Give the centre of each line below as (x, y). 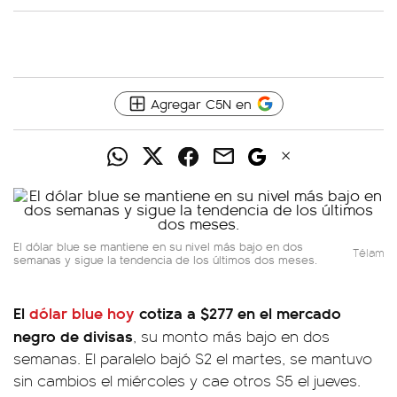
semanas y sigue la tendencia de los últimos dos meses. (165, 259)
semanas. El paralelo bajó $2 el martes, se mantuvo (193, 358)
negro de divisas (73, 335)
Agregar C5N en (201, 103)
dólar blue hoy (82, 312)
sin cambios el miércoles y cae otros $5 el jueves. (187, 380)
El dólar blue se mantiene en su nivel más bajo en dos (158, 246)
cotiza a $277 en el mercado (238, 312)
